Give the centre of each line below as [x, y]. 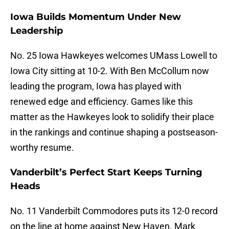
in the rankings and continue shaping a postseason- [114, 132]
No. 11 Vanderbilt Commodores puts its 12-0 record [114, 211]
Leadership [37, 31]
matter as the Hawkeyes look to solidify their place [112, 117]
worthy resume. [42, 148]
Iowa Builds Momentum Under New [96, 17]
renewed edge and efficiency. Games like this [101, 102]
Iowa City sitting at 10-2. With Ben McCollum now [110, 71]
